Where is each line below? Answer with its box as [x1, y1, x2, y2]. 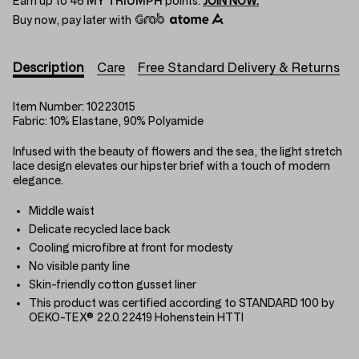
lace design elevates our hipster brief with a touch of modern [13, 159, 330, 172]
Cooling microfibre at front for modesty [29, 241, 233, 254]
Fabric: [13, 115, 50, 127]
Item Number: [13, 100, 87, 113]
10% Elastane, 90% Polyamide [50, 115, 204, 127]
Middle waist [29, 204, 95, 217]
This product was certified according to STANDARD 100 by [29, 296, 334, 309]
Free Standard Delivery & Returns [138, 60, 340, 75]
